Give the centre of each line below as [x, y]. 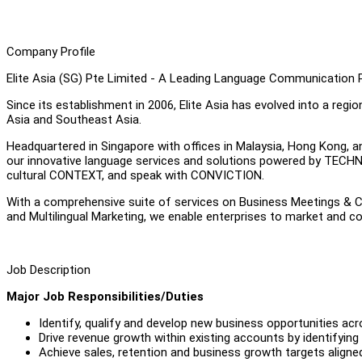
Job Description [48, 269]
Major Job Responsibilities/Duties [105, 296]
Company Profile [51, 51]
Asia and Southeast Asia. [74, 119]
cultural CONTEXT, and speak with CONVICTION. [135, 175]
